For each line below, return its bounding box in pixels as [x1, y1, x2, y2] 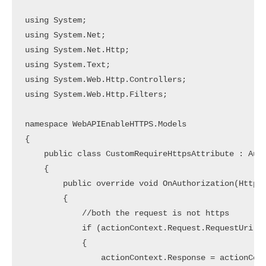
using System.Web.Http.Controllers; [24, 75, 186, 84]
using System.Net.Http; [24, 45, 129, 55]
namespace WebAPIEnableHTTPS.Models [24, 119, 186, 129]
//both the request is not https [24, 208, 229, 218]
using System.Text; [24, 60, 110, 69]
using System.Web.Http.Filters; [24, 90, 167, 99]
